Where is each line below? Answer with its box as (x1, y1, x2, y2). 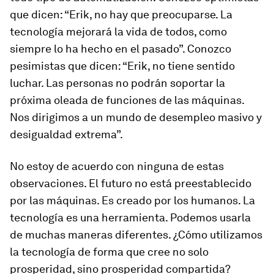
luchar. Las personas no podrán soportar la (10, 76, 225, 89)
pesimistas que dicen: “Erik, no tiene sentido (10, 59, 235, 72)
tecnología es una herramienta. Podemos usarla (10, 211, 251, 224)
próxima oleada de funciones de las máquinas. (10, 94, 244, 106)
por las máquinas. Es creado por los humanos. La (10, 194, 255, 207)
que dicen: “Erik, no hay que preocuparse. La (10, 8, 232, 21)
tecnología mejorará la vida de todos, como (10, 25, 227, 38)
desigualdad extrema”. (10, 128, 123, 141)
